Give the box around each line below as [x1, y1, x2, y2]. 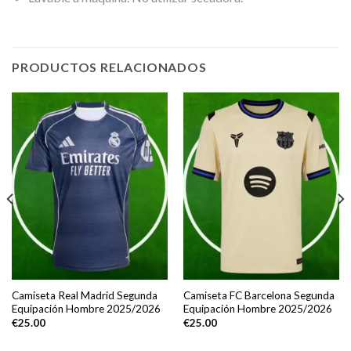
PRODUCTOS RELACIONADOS [12, 59, 207, 74]
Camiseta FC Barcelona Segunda [183, 289, 335, 302]
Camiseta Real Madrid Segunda [11, 289, 157, 302]
